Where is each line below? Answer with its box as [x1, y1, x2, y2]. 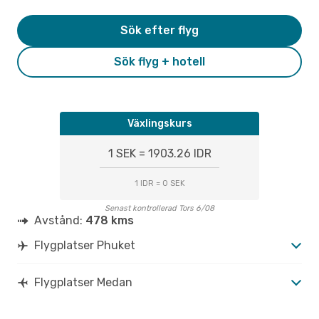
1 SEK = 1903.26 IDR [108, 146, 211, 160]
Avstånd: [34, 213, 85, 227]
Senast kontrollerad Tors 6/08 [105, 203, 214, 213]
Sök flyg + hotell [114, 54, 205, 68]
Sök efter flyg [120, 23, 199, 37]
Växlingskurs [127, 117, 192, 130]
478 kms [85, 213, 134, 227]
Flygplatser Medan [34, 275, 132, 289]
